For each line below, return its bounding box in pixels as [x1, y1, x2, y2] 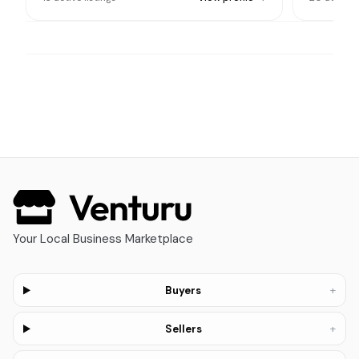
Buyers [165, 283, 202, 297]
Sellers [164, 321, 202, 336]
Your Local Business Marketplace [13, 231, 193, 248]
